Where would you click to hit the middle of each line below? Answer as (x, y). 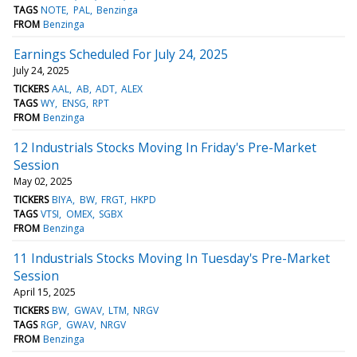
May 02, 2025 (43, 181)
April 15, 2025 (45, 292)
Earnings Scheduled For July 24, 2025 (121, 54)
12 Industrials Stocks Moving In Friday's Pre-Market (165, 147)
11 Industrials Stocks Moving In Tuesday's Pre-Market (172, 258)
